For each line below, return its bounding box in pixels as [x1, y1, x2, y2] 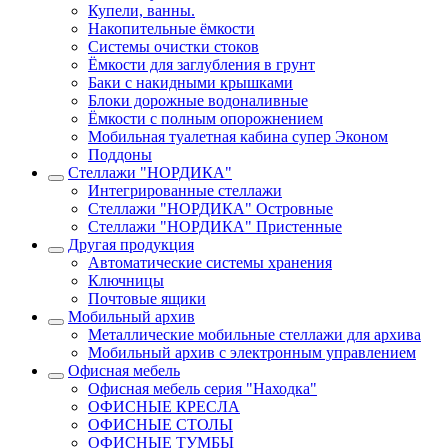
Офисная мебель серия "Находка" [88, 379, 317, 397]
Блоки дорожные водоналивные [88, 91, 308, 109]
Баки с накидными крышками [88, 73, 293, 91]
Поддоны [88, 145, 152, 163]
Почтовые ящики [88, 289, 206, 307]
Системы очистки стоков [88, 37, 259, 55]
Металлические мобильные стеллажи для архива [88, 325, 421, 343]
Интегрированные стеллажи [88, 181, 282, 199]
